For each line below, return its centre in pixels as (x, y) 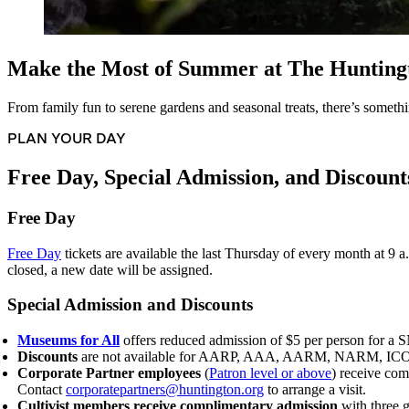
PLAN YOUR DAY (67, 139)
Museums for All (69, 341)
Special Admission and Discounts (130, 305)
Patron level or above (271, 373)
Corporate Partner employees (110, 373)
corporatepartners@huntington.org (165, 390)
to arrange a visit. (315, 390)
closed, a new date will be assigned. (110, 269)
